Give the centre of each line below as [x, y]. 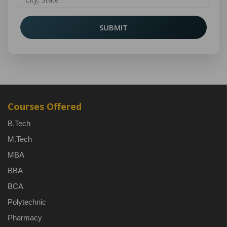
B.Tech [19, 123]
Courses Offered [45, 106]
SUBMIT [113, 27]
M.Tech [20, 139]
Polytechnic [27, 202]
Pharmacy [25, 218]
